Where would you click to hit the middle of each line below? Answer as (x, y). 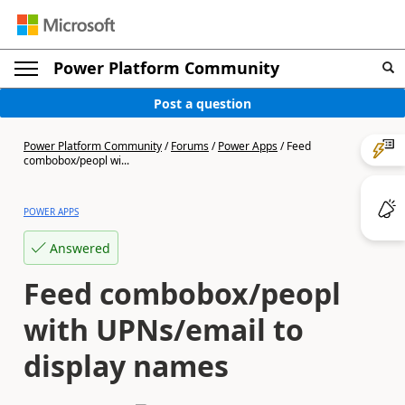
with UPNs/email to (164, 330)
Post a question (202, 103)
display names (126, 366)
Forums (190, 146)
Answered (80, 248)
